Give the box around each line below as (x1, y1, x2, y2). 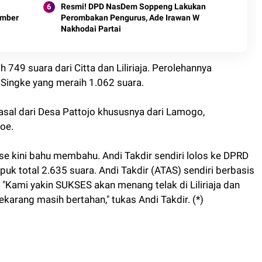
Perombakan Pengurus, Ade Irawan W (60, 12, 199, 22)
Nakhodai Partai (60, 23, 121, 33)
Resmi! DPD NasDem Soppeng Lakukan (60, 1, 206, 11)
